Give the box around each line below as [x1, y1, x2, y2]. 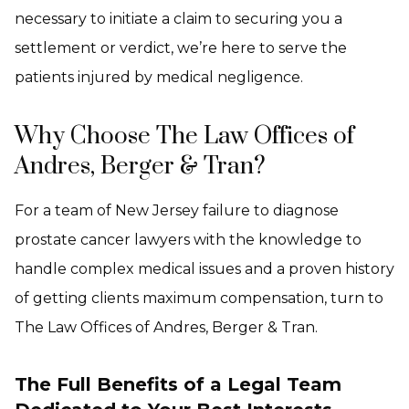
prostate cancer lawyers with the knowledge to [15, 231, 362, 248]
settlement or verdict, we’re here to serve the [15, 39, 347, 57]
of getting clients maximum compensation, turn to [15, 289, 383, 307]
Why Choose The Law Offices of [15, 121, 354, 152]
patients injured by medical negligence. [15, 68, 303, 86]
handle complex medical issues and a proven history [15, 260, 394, 278]
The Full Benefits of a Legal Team [15, 373, 341, 395]
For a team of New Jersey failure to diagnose [15, 202, 339, 219]
